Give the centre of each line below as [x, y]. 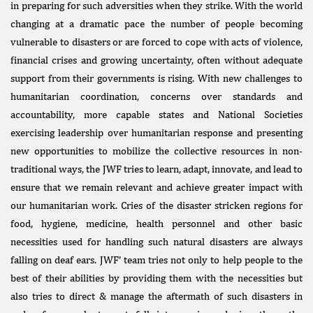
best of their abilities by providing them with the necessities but [156, 278]
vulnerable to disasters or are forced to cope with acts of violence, [156, 42]
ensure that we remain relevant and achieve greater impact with [156, 187]
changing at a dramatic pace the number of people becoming [156, 23]
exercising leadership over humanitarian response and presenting [156, 132]
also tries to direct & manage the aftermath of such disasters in [156, 296]
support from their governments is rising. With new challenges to [156, 78]
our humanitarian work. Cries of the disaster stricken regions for [156, 205]
